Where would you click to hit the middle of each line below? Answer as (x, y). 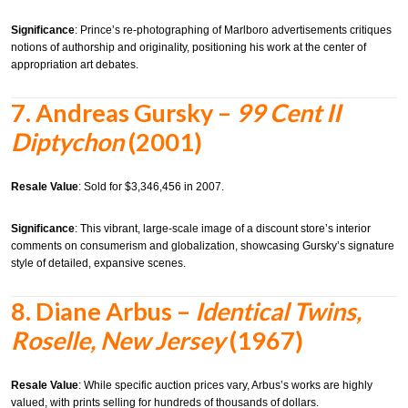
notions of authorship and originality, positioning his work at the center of (189, 47)
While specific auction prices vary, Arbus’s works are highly (228, 386)
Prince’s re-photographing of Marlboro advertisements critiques (236, 30)
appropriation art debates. (75, 64)
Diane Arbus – (115, 311)
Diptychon (67, 141)
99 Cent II (288, 112)
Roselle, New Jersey (118, 340)
